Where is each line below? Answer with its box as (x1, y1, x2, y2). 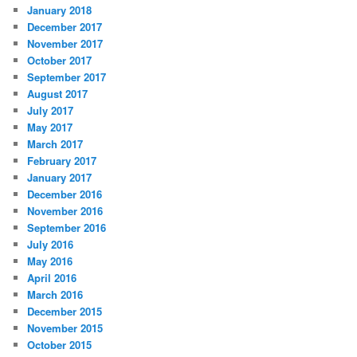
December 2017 (27, 18, 103, 34)
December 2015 (27, 303, 103, 319)
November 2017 (27, 35, 104, 51)
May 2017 (27, 119, 73, 135)
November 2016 (27, 202, 104, 218)
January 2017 (27, 169, 92, 185)
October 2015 (27, 336, 92, 352)
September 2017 (27, 69, 107, 84)
